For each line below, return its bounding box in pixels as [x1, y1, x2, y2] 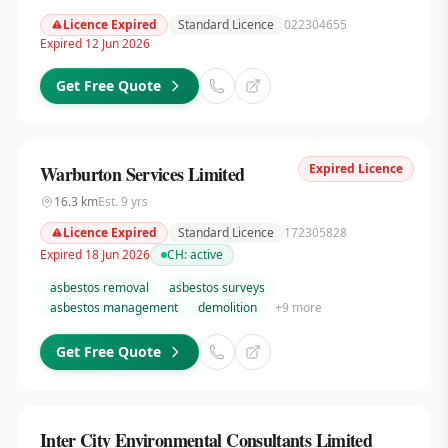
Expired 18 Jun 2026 [39, 246, 150, 263]
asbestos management [49, 299, 178, 316]
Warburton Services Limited [39, 161, 245, 187]
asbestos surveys [168, 279, 265, 296]
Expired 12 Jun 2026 [39, 35, 150, 52]
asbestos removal [49, 279, 149, 296]
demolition [197, 299, 257, 316]
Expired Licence [309, 160, 404, 177]
